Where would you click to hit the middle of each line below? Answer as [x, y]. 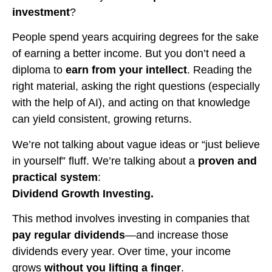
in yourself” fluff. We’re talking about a [105, 161]
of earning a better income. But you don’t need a [129, 54]
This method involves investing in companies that [131, 218]
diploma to [39, 70]
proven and [227, 161]
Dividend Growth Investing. [83, 193]
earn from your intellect [126, 70]
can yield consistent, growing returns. [102, 119]
